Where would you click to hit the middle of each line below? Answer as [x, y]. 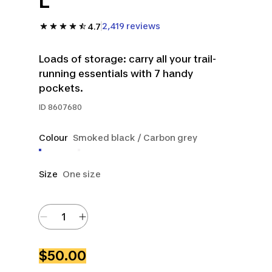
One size [82, 174]
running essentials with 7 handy [116, 73]
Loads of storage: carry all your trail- [127, 59]
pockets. [61, 88]
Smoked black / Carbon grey [135, 138]
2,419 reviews [131, 26]
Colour [53, 138]
